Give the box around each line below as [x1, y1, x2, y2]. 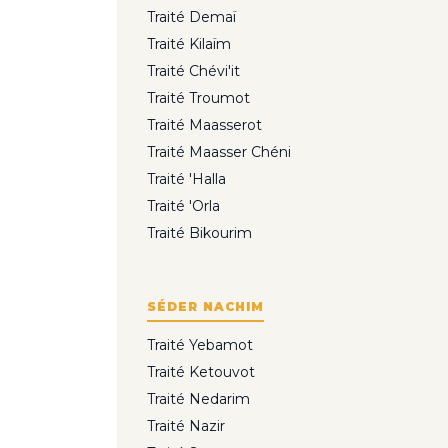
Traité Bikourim [147, 224, 252, 243]
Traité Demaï [147, 8, 236, 27]
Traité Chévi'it [147, 62, 240, 81]
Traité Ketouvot [147, 363, 255, 382]
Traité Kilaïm [147, 35, 231, 54]
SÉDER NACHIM [147, 299, 264, 315]
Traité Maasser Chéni [147, 143, 291, 162]
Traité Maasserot [147, 116, 262, 135]
